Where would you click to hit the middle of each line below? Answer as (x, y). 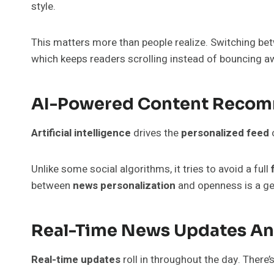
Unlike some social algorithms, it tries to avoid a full (151, 169)
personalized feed (225, 133)
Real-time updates (76, 259)
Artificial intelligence (81, 133)
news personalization (124, 185)
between (52, 185)
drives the (156, 133)
